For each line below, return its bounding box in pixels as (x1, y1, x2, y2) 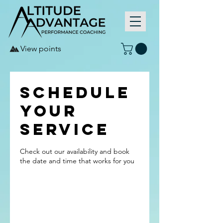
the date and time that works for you (20, 156, 134, 165)
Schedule (20, 82, 130, 103)
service (20, 119, 110, 139)
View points (20, 44, 61, 53)
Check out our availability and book (20, 146, 129, 156)
